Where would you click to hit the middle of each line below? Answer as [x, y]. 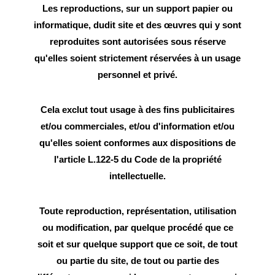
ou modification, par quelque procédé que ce [137, 227]
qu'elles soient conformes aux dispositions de [137, 142]
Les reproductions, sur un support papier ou [137, 8]
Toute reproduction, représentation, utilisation [137, 211]
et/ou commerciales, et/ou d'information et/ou [137, 126]
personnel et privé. [137, 74]
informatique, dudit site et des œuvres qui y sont [137, 25]
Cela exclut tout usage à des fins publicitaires [137, 109]
